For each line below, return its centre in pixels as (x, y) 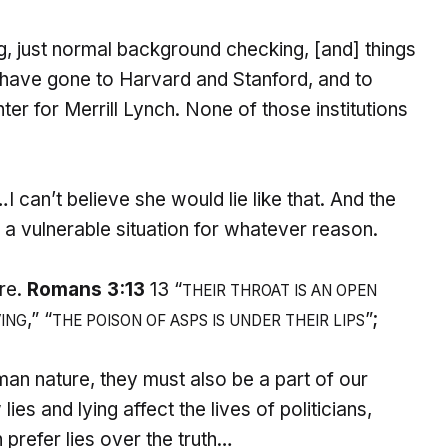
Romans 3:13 (86, 290)
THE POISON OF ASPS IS (140, 321)
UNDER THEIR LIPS (297, 321)
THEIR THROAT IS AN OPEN (279, 291)
